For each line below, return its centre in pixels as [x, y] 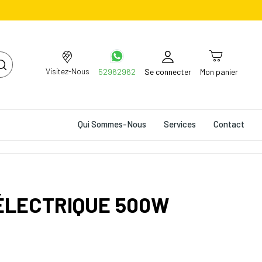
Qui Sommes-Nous [112, 124]
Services [180, 124]
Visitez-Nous [67, 71]
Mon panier [219, 72]
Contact [229, 124]
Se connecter [168, 72]
